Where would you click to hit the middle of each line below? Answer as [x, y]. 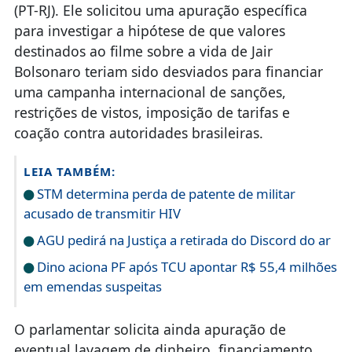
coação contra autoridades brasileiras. [138, 132]
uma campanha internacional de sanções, [150, 92]
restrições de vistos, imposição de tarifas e [152, 112]
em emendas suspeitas [92, 286]
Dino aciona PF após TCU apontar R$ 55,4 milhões [185, 266]
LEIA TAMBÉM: [69, 171]
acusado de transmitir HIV [102, 213]
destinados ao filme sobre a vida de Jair [143, 51]
